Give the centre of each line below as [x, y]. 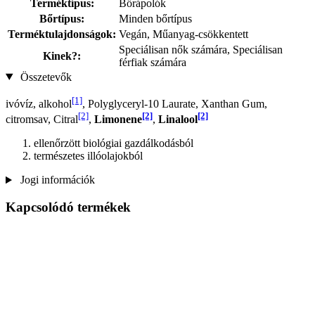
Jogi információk [56, 180]
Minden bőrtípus [155, 18]
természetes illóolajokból [88, 156]
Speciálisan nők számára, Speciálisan [201, 49]
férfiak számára [153, 62]
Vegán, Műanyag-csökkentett [184, 34]
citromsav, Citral [42, 120]
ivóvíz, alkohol [39, 103]
